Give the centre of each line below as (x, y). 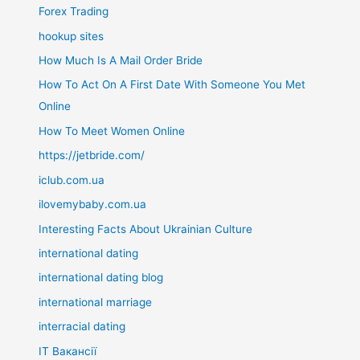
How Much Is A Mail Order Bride (121, 61)
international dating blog (101, 278)
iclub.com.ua (72, 180)
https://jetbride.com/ (92, 155)
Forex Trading (74, 12)
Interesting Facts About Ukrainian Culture (146, 229)
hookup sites (72, 36)
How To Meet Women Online (112, 131)
